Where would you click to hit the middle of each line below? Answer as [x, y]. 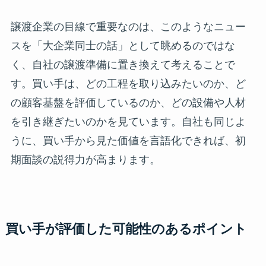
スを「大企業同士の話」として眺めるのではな [123, 45]
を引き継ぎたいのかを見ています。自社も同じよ [128, 121]
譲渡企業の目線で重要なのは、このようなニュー [128, 26]
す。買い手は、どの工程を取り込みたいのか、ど [128, 83]
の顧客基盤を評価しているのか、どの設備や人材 [128, 102]
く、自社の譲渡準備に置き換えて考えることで [123, 64]
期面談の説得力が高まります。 [85, 159]
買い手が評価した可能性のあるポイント [126, 229]
